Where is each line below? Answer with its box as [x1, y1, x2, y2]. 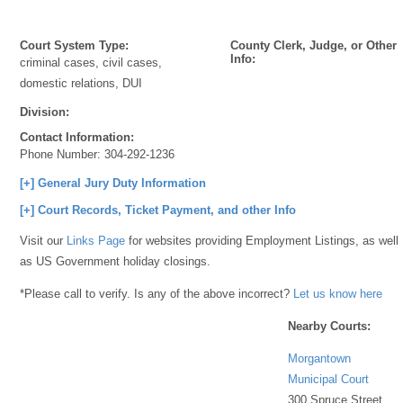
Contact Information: [20, 130, 135, 144]
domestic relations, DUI [20, 76, 143, 90]
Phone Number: [20, 148, 105, 161]
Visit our [20, 234, 67, 247]
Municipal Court [288, 372, 370, 386]
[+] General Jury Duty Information [20, 176, 207, 190]
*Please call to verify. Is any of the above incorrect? [20, 286, 294, 300]
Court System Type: [20, 39, 130, 52]
